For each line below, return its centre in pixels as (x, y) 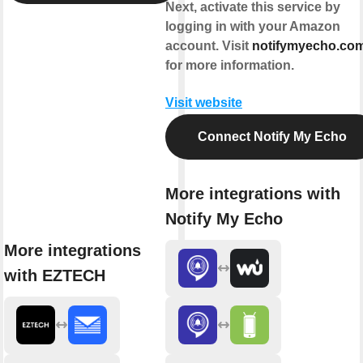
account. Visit (209, 46)
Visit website (204, 103)
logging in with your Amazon (253, 27)
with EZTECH (54, 276)
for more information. (230, 66)
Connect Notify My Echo (272, 137)
